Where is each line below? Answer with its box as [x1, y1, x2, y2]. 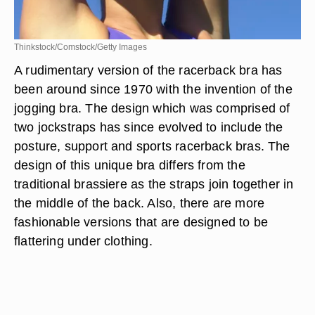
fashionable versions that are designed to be [14, 214, 269, 229]
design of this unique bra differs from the [14, 157, 245, 172]
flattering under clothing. [14, 233, 153, 248]
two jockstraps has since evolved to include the [14, 120, 283, 134]
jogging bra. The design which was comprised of [14, 101, 290, 115]
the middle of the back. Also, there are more [14, 195, 265, 210]
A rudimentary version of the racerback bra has [14, 63, 283, 77]
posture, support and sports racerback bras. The [14, 139, 290, 153]
